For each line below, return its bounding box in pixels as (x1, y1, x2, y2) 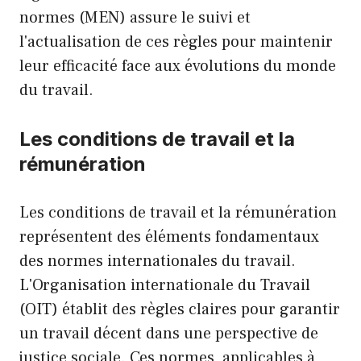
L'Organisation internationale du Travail (19, 275, 310, 297)
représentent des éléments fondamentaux (19, 226, 319, 248)
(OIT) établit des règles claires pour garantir (19, 299, 340, 321)
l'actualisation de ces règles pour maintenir (19, 31, 333, 53)
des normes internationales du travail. (19, 251, 296, 272)
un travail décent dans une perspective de (19, 323, 318, 345)
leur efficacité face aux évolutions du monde (19, 56, 336, 77)
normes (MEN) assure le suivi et (19, 7, 251, 29)
